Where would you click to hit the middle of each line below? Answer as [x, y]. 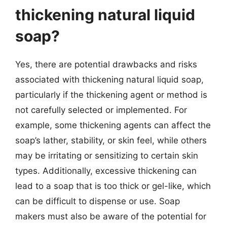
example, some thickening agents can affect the [113, 125]
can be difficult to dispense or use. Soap [98, 201]
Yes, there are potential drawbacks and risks [106, 64]
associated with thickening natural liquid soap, [109, 80]
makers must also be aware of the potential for [111, 216]
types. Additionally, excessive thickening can [106, 171]
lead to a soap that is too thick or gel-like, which [113, 186]
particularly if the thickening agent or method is [111, 95]
